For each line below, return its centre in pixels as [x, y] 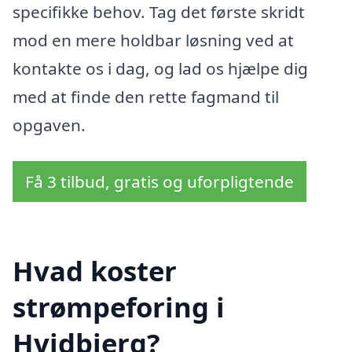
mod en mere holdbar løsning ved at [153, 40]
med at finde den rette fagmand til [146, 97]
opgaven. [49, 125]
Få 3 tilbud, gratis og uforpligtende [159, 182]
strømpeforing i [119, 306]
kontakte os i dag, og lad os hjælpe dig [160, 69]
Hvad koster [95, 270]
